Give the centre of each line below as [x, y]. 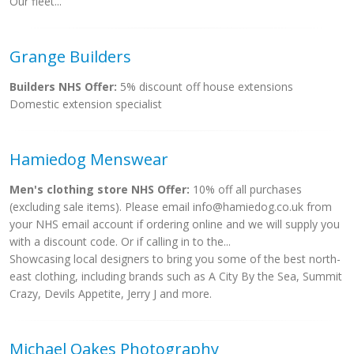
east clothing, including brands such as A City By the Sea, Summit [176, 276]
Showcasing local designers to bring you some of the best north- [175, 259]
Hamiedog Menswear [89, 159]
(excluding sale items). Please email [101, 207]
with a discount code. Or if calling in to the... [120, 241]
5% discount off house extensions [205, 87]
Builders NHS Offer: [63, 87]
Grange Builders [70, 56]
